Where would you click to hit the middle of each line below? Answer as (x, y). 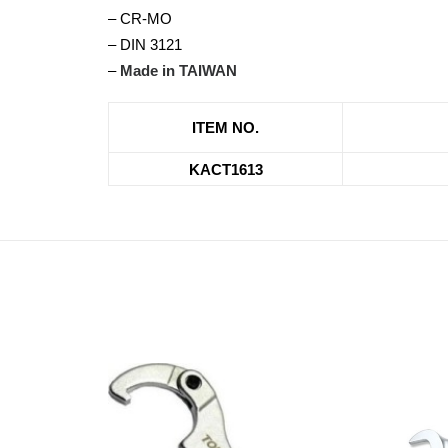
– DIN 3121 (145, 44)
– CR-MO (140, 18)
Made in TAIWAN (178, 70)
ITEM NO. (225, 127)
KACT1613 (225, 169)
